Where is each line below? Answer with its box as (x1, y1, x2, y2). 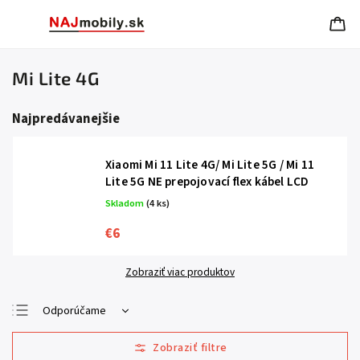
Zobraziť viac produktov (125, 264, 235, 280)
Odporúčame (43, 303, 106, 319)
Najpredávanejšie (12, 109, 120, 129)
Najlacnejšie (43, 329, 100, 345)
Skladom (105, 196, 146, 211)
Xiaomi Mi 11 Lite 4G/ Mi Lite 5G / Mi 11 (105, 156, 314, 174)
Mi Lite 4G (12, 67, 99, 89)
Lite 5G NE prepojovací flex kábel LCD (105, 173, 309, 190)
